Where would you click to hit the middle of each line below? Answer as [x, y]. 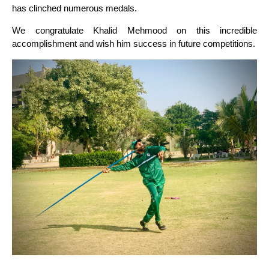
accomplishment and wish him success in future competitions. [134, 44]
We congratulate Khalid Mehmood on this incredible [134, 30]
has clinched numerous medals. [74, 8]
